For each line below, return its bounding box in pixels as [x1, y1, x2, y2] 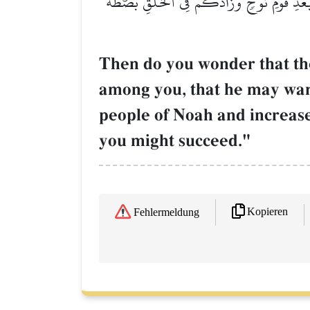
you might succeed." [99, 129, 252, 152]
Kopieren [247, 206, 288, 219]
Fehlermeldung [134, 207, 199, 219]
